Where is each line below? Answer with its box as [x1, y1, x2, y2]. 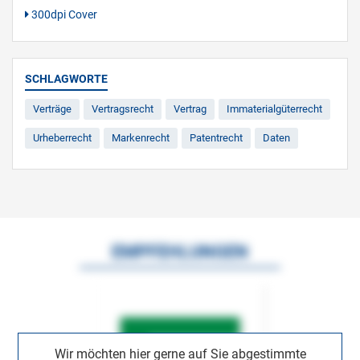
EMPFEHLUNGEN [112, 242, 248, 263]
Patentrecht [190, 132, 243, 145]
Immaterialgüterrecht [227, 103, 322, 116]
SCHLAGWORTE [25, 72, 108, 86]
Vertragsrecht [92, 103, 153, 116]
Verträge [33, 103, 72, 116]
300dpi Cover [29, 8, 97, 22]
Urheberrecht [33, 132, 92, 145]
